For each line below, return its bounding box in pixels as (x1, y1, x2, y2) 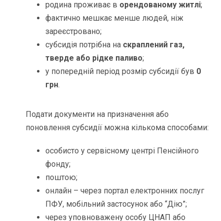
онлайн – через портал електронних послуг (45, 185, 205, 195)
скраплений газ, (123, 39, 185, 49)
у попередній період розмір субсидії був (45, 66, 197, 76)
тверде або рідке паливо (45, 53, 143, 63)
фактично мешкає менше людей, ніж (45, 13, 184, 23)
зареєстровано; (45, 26, 102, 36)
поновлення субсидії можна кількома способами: (26, 122, 209, 132)
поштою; (45, 172, 78, 182)
